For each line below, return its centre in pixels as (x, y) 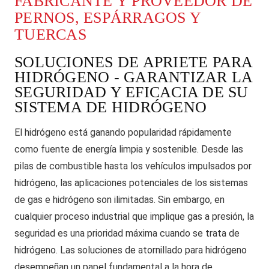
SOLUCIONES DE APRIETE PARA (134, 62)
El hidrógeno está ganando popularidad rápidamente (123, 132)
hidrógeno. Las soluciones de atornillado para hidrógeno (131, 250)
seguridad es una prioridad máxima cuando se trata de (127, 233)
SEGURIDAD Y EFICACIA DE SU (131, 92)
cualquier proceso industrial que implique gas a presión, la (134, 216)
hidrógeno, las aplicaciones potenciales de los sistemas (131, 183)
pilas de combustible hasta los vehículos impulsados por (133, 166)
